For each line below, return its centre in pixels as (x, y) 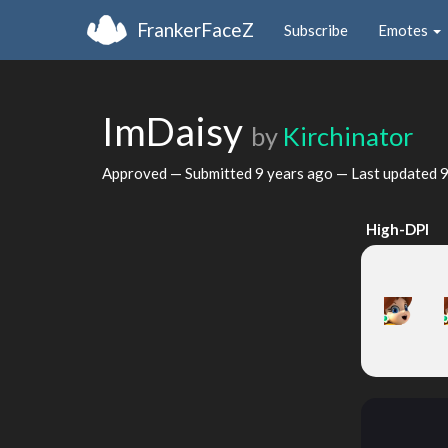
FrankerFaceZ (195, 29)
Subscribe (316, 29)
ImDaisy (176, 131)
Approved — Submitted (178, 172)
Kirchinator (348, 136)
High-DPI (398, 229)
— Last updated (386, 172)
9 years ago (294, 172)
